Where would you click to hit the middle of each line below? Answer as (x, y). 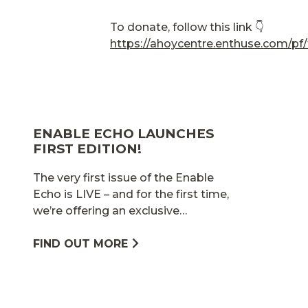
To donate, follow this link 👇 (187, 27)
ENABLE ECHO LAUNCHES (123, 133)
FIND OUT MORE (80, 243)
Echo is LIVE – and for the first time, (131, 194)
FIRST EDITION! (87, 148)
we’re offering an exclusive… (110, 210)
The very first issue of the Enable (123, 177)
